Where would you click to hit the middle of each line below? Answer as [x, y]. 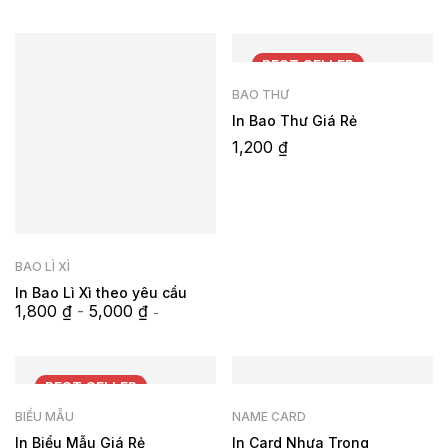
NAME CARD [269, 417]
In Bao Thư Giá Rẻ [294, 121]
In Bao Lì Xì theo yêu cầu [101, 292]
